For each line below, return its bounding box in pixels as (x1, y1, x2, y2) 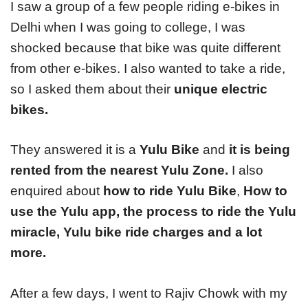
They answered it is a (10, 142, 140, 157)
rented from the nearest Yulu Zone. (10, 163, 228, 178)
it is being (229, 142, 290, 157)
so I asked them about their (10, 81, 174, 96)
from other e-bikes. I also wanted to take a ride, (10, 60, 285, 76)
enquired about (10, 184, 103, 199)
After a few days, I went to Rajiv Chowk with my (10, 285, 287, 300)
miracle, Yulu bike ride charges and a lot (10, 225, 262, 240)
